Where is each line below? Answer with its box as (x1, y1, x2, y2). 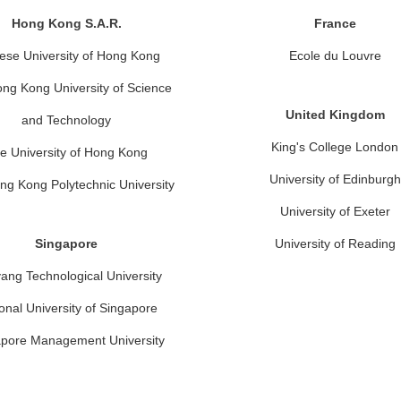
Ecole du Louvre (288, 48, 381, 63)
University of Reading (274, 236, 396, 251)
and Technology (21, 113, 111, 127)
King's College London (271, 140, 398, 154)
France (313, 16, 356, 30)
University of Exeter (279, 204, 390, 218)
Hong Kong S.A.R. (11, 16, 122, 30)
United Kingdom (285, 107, 385, 122)
